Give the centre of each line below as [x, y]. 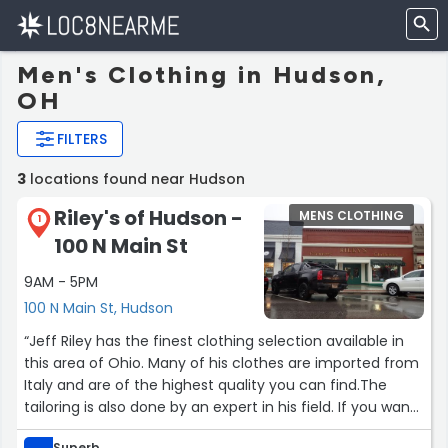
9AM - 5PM [61, 282]
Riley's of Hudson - [148, 218]
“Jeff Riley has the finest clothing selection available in [214, 341]
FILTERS [82, 139]
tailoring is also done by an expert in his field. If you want [220, 407]
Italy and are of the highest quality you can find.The [205, 385]
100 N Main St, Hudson [98, 308]
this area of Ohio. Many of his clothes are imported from [221, 363]
